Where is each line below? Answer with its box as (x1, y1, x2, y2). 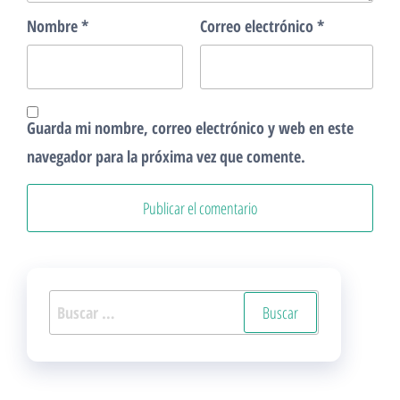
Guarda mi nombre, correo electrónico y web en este (27, 117, 354, 138)
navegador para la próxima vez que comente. (27, 146, 305, 167)
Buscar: (48, 293, 94, 314)
